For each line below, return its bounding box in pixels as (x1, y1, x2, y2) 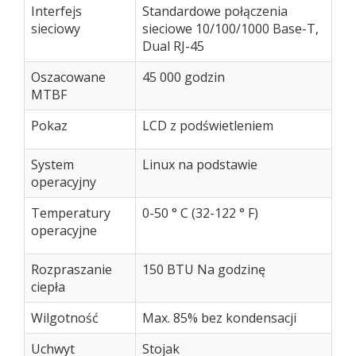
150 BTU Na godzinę (142, 261, 265, 278)
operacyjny (31, 173, 96, 191)
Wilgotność (31, 309, 99, 327)
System (31, 156, 74, 173)
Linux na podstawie (142, 156, 257, 173)
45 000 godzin (142, 68, 225, 86)
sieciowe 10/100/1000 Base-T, (142, 20, 319, 37)
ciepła (31, 278, 65, 296)
